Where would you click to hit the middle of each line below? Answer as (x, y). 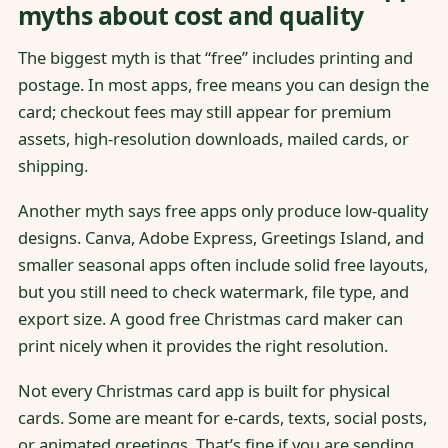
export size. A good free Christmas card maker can (210, 318)
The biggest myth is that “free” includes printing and (215, 57)
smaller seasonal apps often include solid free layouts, (222, 264)
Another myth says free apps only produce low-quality (222, 210)
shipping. (52, 165)
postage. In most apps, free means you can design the (223, 84)
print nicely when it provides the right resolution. (202, 345)
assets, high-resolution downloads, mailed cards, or (213, 138)
